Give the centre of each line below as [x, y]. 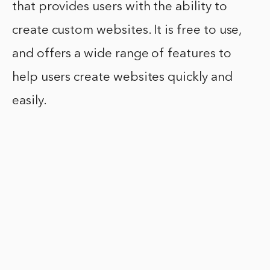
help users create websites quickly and [122, 78]
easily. [30, 101]
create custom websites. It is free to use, [127, 31]
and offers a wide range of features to [122, 54]
